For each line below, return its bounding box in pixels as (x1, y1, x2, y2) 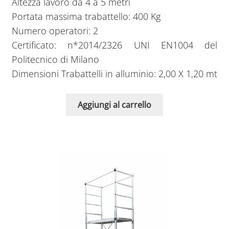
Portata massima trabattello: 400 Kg (11, 10, 161, 22)
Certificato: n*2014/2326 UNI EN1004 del (11, 38, 218, 51)
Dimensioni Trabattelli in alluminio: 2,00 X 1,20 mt (11, 67, 217, 80)
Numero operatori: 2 (11, 24, 98, 37)
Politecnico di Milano (11, 53, 99, 65)
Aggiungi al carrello (78, 99, 151, 110)
